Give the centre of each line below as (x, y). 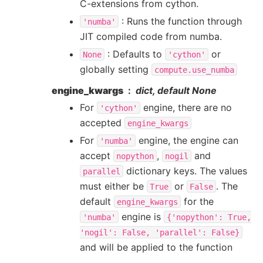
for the (197, 201)
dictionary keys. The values (185, 171)
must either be (113, 186)
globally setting (116, 69)
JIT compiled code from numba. (151, 36)
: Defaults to (135, 54)
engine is (141, 216)
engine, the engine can (187, 140)
